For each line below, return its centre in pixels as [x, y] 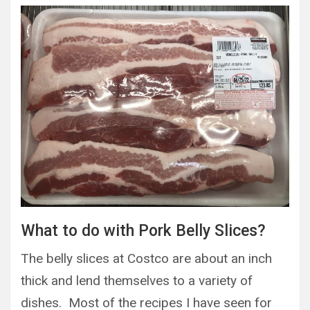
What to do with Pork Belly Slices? [143, 230]
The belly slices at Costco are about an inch [146, 258]
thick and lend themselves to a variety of [137, 280]
